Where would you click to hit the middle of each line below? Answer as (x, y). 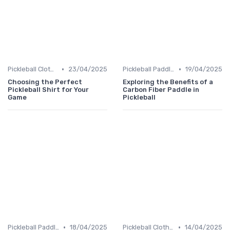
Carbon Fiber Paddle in (161, 90)
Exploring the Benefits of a (168, 82)
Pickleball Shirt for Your (48, 90)
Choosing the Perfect (45, 82)
